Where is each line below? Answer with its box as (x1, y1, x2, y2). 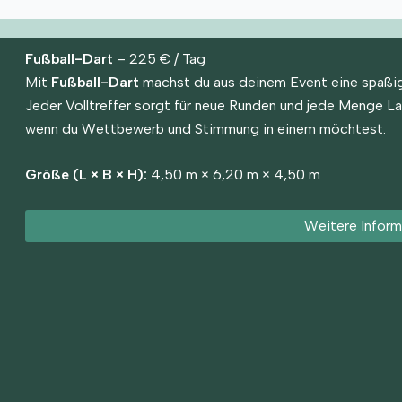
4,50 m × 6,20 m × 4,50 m (146, 166, 320, 184)
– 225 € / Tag (112, 49, 205, 67)
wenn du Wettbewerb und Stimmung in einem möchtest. (24, 119, 386, 137)
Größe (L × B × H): (24, 166, 147, 184)
